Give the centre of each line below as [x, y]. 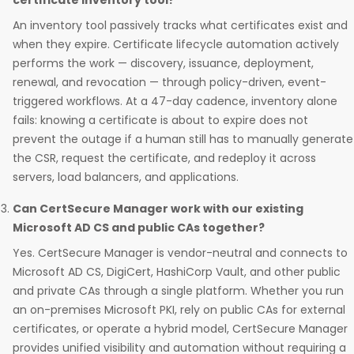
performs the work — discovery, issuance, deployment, [163, 64]
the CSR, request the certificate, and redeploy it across [164, 158]
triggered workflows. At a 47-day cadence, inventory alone [175, 102]
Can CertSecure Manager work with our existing [158, 209]
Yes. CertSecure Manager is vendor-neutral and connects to [180, 253]
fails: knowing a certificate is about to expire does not [160, 121]
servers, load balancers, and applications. [127, 177]
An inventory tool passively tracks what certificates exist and [180, 26]
